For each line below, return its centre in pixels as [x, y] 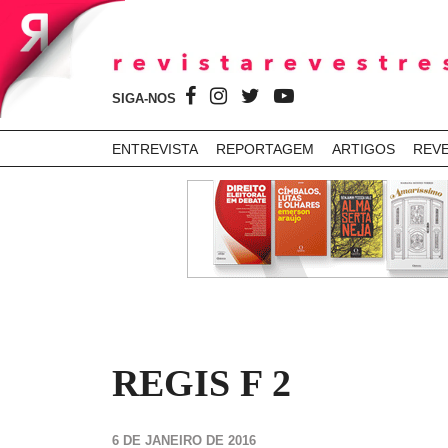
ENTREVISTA [155, 149]
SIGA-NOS [146, 98]
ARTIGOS [363, 149]
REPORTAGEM [265, 149]
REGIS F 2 [201, 383]
